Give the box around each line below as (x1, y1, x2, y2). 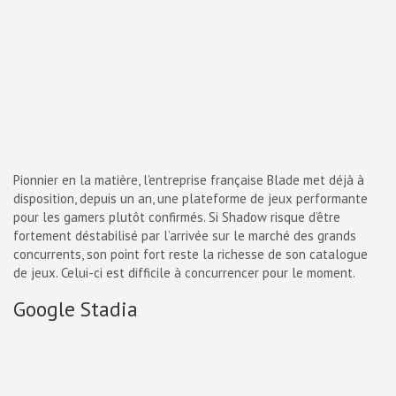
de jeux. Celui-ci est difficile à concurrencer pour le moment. (13, 264, 355, 281)
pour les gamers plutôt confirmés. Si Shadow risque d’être (13, 209, 340, 225)
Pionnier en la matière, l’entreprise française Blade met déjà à (13, 171, 364, 188)
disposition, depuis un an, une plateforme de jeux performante (13, 190, 368, 207)
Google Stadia (13, 296, 138, 322)
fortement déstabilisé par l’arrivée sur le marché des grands (13, 227, 356, 244)
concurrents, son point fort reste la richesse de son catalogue (13, 246, 368, 263)
